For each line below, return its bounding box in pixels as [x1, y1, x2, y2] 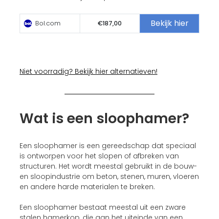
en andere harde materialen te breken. [20, 181, 155, 192]
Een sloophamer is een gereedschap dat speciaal [20, 140, 196, 151]
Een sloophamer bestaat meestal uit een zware [20, 202, 186, 212]
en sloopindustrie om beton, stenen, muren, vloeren [20, 171, 199, 181]
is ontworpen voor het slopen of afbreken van [20, 151, 179, 161]
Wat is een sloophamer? [20, 109, 189, 128]
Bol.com [34, 19, 61, 27]
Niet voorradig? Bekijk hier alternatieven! [20, 66, 157, 76]
